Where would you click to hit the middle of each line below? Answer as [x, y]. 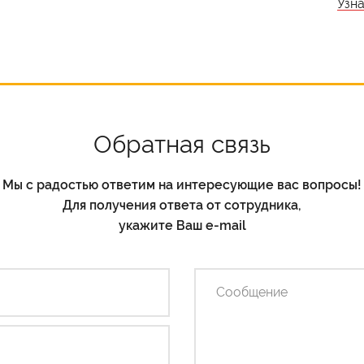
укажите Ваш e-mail [182, 225]
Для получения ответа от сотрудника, [182, 205]
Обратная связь [182, 144]
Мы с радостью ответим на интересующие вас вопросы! [182, 185]
